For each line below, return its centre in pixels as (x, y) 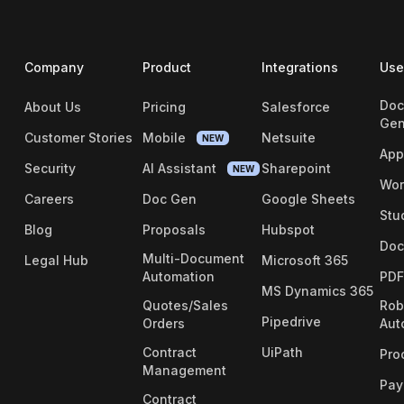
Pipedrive (291, 321)
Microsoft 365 (304, 260)
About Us (52, 107)
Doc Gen (170, 199)
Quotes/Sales (186, 305)
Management (185, 370)
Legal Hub (56, 260)
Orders (164, 323)
